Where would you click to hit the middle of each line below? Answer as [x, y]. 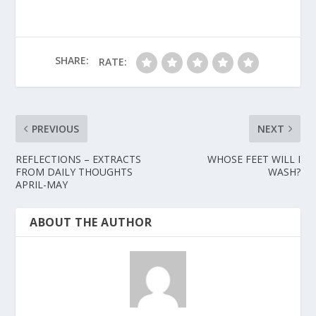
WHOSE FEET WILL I [254, 159]
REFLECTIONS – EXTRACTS [79, 159]
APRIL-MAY [42, 184]
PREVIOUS [56, 128]
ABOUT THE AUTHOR [91, 222]
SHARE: [72, 61]
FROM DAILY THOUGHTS [74, 171]
